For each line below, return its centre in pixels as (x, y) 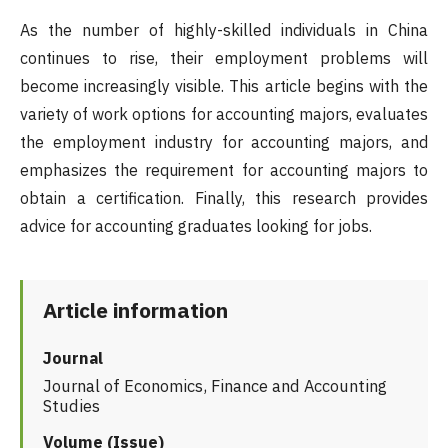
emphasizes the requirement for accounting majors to (224, 170)
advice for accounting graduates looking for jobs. (196, 226)
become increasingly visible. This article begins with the (224, 86)
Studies (71, 406)
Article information (135, 310)
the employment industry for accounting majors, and (224, 142)
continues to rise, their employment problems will (224, 58)
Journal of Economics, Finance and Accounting (215, 386)
